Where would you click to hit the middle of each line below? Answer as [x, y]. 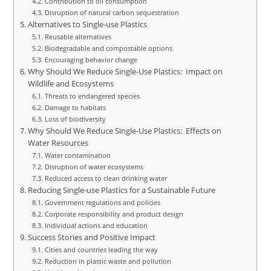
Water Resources [58, 143]
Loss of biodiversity [75, 119]
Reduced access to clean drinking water [106, 178]
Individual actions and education [96, 225]
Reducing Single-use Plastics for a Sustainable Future [121, 190]
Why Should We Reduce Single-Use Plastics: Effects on [124, 131]
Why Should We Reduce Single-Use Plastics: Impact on [125, 71]
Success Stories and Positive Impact [91, 237]
